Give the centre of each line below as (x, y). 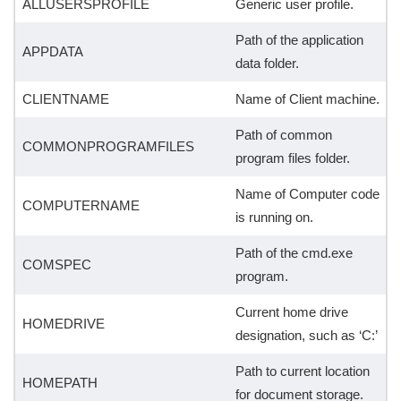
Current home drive (291, 312)
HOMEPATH (60, 383)
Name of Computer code (307, 194)
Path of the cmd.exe (294, 253)
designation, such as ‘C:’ (306, 336)
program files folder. (292, 158)
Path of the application (299, 40)
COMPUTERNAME (81, 206)
